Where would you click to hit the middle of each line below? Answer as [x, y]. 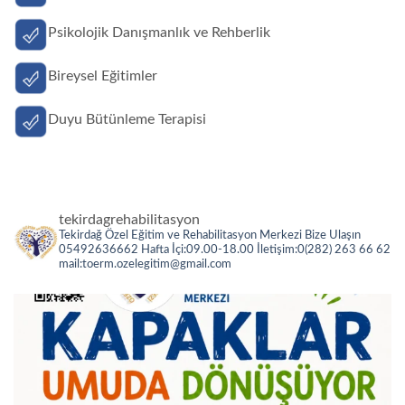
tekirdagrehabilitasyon [129, 219]
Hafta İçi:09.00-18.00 [196, 250]
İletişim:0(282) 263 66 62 [322, 250]
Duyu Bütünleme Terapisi [127, 119]
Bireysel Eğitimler [103, 76]
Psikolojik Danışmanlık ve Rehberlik [159, 33]
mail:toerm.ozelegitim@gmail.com [145, 264]
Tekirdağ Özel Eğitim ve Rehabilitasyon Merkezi [180, 235]
